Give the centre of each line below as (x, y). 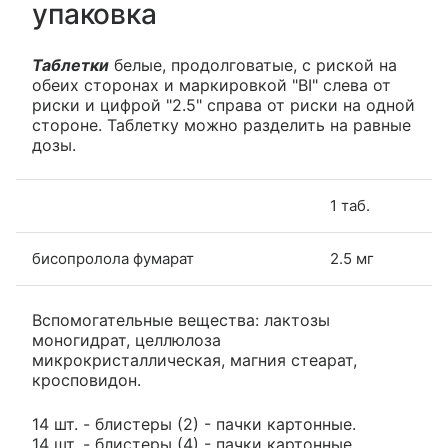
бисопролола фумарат (113, 259)
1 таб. (350, 206)
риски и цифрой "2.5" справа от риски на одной (223, 105)
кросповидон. (86, 380)
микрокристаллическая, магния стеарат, (194, 360)
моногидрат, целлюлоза (126, 340)
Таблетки (70, 65)
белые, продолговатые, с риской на (253, 65)
